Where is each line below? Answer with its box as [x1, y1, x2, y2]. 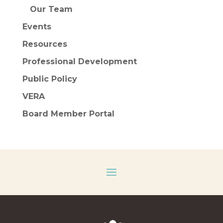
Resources [22, 39, 67, 49]
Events [22, 22, 51, 31]
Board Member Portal [22, 109, 114, 118]
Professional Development [22, 57, 137, 66]
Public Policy [22, 74, 77, 84]
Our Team [29, 4, 73, 14]
